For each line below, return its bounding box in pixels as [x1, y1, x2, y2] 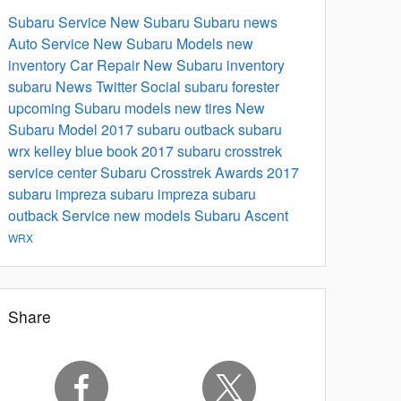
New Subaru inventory [143, 55, 285, 76]
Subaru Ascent [194, 205, 288, 226]
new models [114, 205, 194, 226]
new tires [175, 98, 235, 119]
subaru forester [184, 76, 279, 98]
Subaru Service [8, 12, 110, 33]
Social [141, 76, 184, 98]
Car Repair [70, 55, 143, 76]
